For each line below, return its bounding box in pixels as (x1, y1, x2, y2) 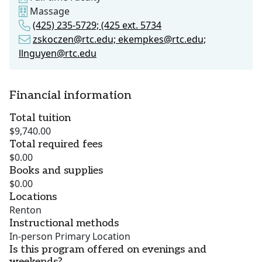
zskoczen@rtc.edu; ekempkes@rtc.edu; (33, 33, 206, 46)
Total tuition (9, 112, 71, 125)
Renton (9, 204, 42, 217)
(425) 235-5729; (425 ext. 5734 (33, 19, 161, 32)
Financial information (9, 88, 132, 103)
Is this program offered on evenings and (9, 243, 206, 256)
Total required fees (9, 138, 102, 151)
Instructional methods (9, 217, 119, 230)
